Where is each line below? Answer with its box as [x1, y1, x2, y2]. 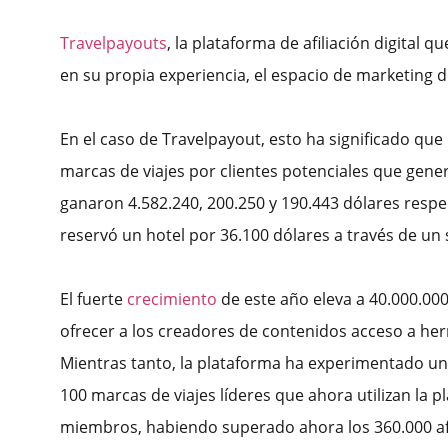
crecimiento [127, 287, 217, 310]
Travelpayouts [60, 31, 167, 54]
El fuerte [60, 287, 127, 310]
